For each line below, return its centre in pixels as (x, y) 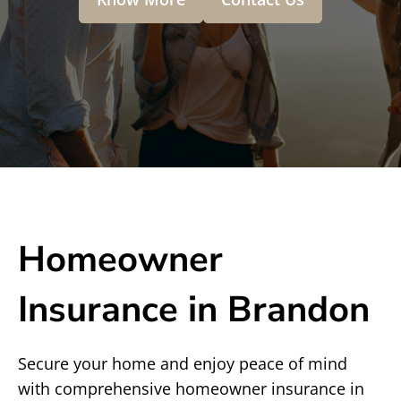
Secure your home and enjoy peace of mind (183, 363)
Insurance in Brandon (194, 310)
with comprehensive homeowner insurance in (191, 388)
